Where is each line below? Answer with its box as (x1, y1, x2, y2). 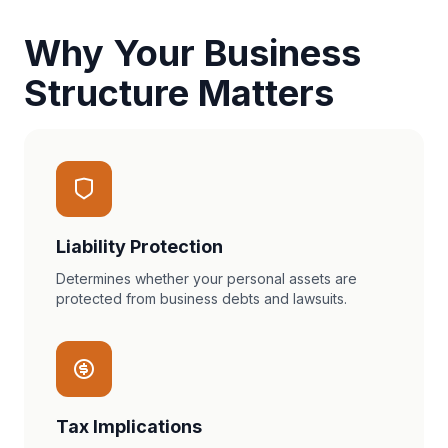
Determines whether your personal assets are (56, 270, 357, 287)
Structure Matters (24, 71, 334, 115)
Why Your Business (24, 31, 361, 75)
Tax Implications (56, 416, 202, 437)
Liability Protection (56, 236, 223, 257)
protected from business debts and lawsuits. (56, 290, 347, 307)
